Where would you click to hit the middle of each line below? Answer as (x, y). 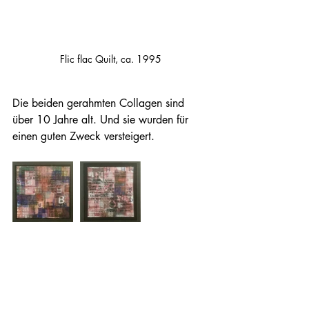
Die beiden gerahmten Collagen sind (100, 103)
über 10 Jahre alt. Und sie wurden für (102, 119)
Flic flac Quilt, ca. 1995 (110, 59)
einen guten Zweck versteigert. (83, 136)
